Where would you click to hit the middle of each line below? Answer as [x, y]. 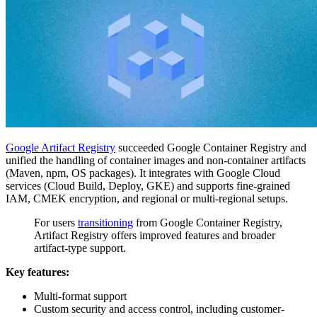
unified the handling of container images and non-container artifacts [156, 160]
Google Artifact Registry [60, 147]
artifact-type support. [80, 248]
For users [56, 222]
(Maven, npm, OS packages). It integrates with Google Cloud [143, 173]
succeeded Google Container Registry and [211, 147]
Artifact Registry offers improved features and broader [155, 235]
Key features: [38, 272]
